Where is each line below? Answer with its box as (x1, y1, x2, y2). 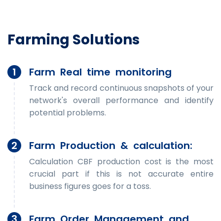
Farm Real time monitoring (29, 65, 172, 79)
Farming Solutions (7, 30, 140, 49)
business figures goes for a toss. (29, 180, 151, 192)
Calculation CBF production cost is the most (29, 155, 214, 167)
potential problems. (29, 107, 106, 118)
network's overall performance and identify (29, 94, 214, 106)
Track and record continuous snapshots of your (29, 82, 214, 94)
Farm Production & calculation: (29, 138, 192, 152)
